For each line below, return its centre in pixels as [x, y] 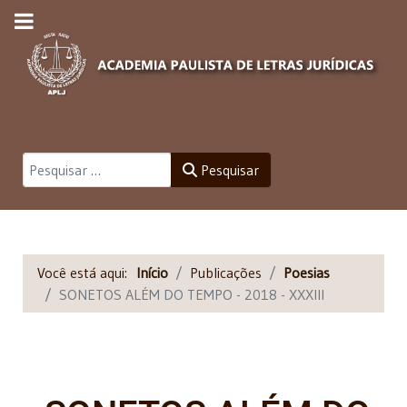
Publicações [226, 272]
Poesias [307, 272]
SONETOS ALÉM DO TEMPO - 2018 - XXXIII [192, 294]
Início [152, 272]
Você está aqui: [87, 272]
